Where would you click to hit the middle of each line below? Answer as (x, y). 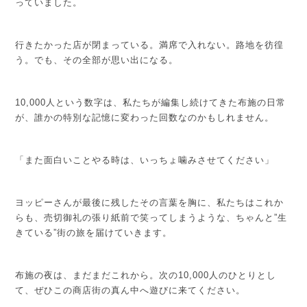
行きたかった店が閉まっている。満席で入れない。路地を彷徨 (150, 45)
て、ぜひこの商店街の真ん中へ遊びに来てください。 (131, 290)
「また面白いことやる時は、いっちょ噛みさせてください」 (145, 160)
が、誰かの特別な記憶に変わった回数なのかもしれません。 (145, 117)
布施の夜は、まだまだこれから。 (87, 275)
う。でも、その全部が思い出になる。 (97, 60)
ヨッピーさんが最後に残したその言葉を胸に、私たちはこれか (150, 202)
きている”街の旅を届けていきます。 (94, 232)
